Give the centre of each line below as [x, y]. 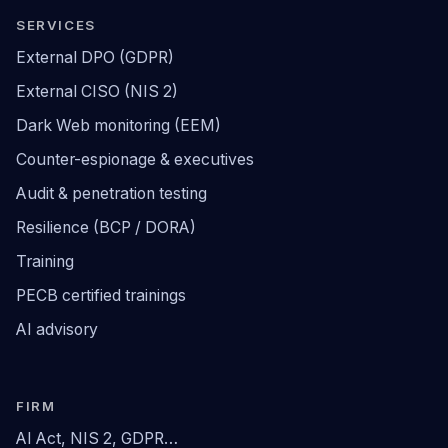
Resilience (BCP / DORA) [106, 228]
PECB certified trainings [101, 296]
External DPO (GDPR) [95, 58]
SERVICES [56, 25]
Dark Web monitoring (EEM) [118, 126]
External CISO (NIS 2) [97, 92]
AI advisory [57, 330]
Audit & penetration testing [111, 194]
